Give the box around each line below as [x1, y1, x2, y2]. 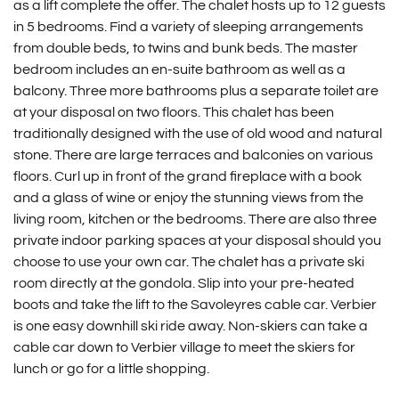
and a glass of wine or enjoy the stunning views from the [12, 191, 363, 205]
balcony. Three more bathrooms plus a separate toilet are [12, 84, 379, 98]
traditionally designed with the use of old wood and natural [12, 126, 382, 141]
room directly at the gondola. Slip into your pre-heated [12, 276, 354, 290]
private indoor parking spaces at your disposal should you [12, 233, 381, 248]
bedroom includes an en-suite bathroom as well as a [12, 62, 346, 77]
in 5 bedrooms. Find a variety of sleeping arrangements [12, 20, 363, 34]
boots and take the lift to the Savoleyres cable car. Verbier [12, 297, 377, 312]
